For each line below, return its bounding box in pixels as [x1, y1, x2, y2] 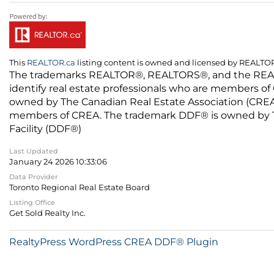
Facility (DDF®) [9, 123, 81, 135]
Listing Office [9, 198, 55, 207]
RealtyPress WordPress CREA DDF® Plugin [9, 236, 218, 248]
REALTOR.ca [27, 58, 75, 68]
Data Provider [9, 172, 58, 182]
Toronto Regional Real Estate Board [9, 183, 150, 193]
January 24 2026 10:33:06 [9, 157, 107, 167]
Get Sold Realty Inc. [9, 209, 86, 218]
